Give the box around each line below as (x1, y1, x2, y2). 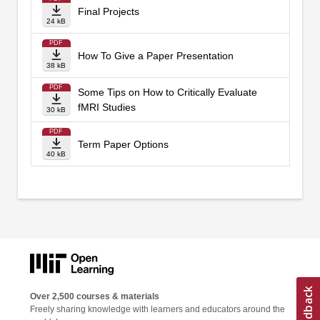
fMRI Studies (77, 101, 136, 114)
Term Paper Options (77, 138, 169, 150)
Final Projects (77, 5, 139, 17)
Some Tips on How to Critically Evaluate (77, 86, 257, 99)
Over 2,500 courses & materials (30, 291, 159, 302)
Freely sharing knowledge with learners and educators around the (30, 304, 285, 315)
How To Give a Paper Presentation (77, 49, 234, 61)
